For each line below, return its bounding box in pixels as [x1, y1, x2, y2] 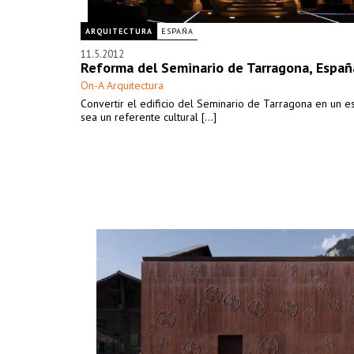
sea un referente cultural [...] [81, 110, 217, 124]
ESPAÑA [161, 26, 194, 36]
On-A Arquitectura [81, 78, 164, 92]
